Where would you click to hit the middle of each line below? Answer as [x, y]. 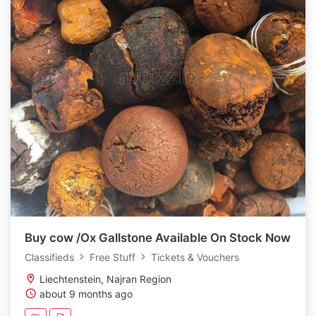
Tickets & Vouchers [194, 257]
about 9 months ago [85, 293]
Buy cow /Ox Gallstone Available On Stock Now [158, 237]
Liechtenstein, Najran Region [104, 279]
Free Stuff [113, 257]
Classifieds [51, 257]
